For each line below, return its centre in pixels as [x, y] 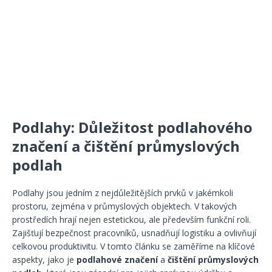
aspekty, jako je [44, 260]
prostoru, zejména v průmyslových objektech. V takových [124, 206]
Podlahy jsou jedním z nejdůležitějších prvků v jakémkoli [123, 193]
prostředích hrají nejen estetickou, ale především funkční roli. [131, 219]
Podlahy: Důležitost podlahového [132, 127]
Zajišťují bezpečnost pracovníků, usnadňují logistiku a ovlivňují [134, 233]
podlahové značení [117, 260]
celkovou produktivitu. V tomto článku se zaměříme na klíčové [134, 246]
